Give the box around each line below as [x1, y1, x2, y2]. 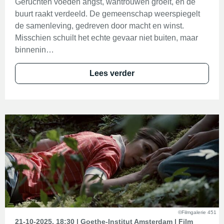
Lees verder [89, 69, 134, 77]
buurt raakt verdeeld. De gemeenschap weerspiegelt [15, 9, 200, 18]
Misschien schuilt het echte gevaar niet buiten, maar [15, 33, 198, 42]
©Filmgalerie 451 [178, 209, 216, 215]
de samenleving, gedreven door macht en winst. [15, 21, 184, 30]
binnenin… [15, 45, 54, 54]
